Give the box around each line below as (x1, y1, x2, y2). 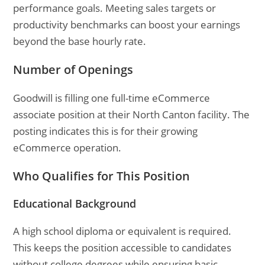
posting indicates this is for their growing (13, 124, 198, 138)
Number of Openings (13, 62, 134, 77)
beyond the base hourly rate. (13, 34, 147, 48)
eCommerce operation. (13, 141, 122, 154)
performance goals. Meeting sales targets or (13, 1, 216, 15)
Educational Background (13, 196, 137, 211)
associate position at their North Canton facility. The (13, 108, 250, 121)
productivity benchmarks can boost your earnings (13, 18, 241, 31)
